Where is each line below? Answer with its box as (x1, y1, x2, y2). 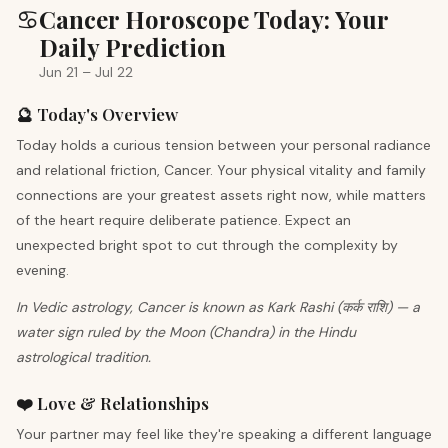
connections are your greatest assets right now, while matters (16, 186, 426, 204)
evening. (16, 261, 69, 279)
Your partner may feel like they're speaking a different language (16, 425, 432, 443)
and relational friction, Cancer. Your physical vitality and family (16, 161, 426, 179)
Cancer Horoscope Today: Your (39, 3, 388, 35)
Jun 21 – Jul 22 (39, 63, 133, 81)
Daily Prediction (39, 31, 226, 63)
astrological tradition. (16, 348, 151, 366)
